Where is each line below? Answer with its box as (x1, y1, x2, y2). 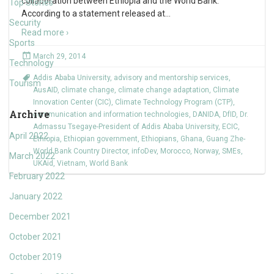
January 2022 (9, 191, 62, 201)
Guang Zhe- (206, 135, 245, 143)
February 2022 (9, 171, 65, 181)
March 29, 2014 (33, 52, 86, 61)
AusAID (33, 86, 57, 94)
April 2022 (9, 131, 48, 141)
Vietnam (57, 159, 86, 168)
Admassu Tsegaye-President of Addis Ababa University (33, 122, 218, 131)
